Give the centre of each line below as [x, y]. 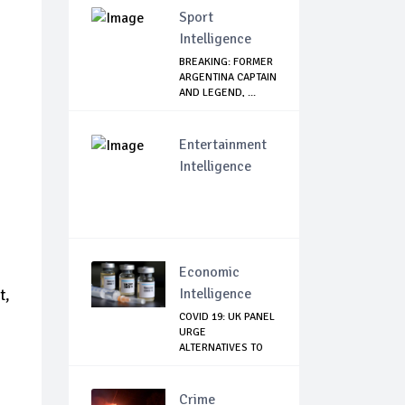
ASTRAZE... [205, 363]
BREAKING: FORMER [226, 62]
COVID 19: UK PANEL [227, 317]
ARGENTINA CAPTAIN [228, 78]
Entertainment [223, 145]
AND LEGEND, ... [217, 93]
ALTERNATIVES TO [221, 348]
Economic [209, 273]
